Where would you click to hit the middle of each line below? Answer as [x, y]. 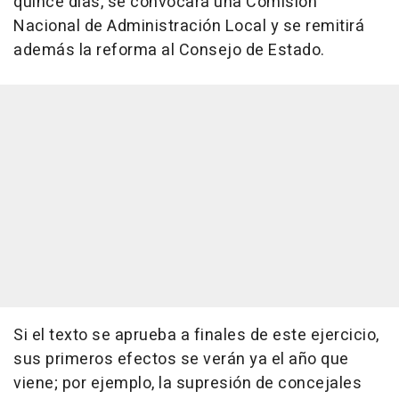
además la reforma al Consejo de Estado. [169, 50]
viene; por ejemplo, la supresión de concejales [187, 383]
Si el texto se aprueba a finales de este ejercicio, [196, 335]
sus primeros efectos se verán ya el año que [181, 359]
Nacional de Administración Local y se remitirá [189, 26]
